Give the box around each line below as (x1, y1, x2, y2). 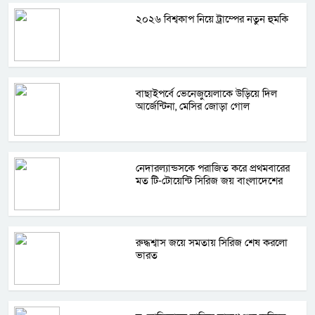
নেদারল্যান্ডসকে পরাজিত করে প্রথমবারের (136, 161, 290, 176)
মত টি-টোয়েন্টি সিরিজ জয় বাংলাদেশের (136, 174, 283, 188)
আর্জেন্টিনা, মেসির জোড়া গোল (136, 99, 250, 114)
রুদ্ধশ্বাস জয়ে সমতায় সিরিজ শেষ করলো (136, 236, 288, 250)
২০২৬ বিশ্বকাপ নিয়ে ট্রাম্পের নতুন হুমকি (136, 12, 289, 27)
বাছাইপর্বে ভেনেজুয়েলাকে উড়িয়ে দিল (136, 86, 278, 101)
